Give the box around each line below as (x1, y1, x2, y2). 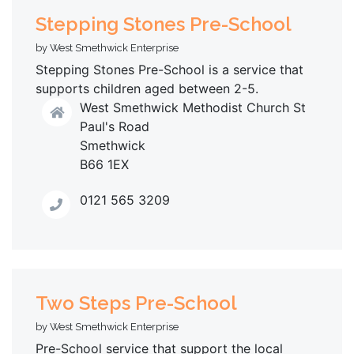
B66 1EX (80, 156, 129, 173)
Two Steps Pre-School (36, 291, 237, 314)
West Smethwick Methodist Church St (80, 100, 306, 116)
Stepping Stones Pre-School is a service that (36, 62, 303, 78)
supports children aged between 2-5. (36, 81, 258, 97)
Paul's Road (80, 119, 149, 135)
